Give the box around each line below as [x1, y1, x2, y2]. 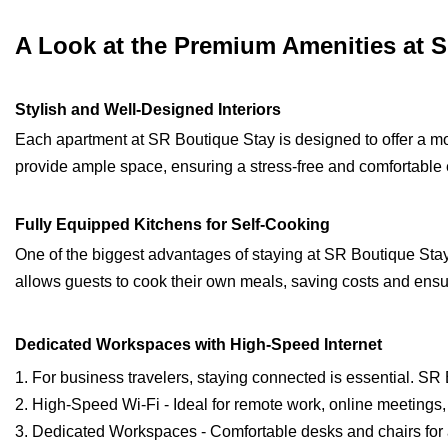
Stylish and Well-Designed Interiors [15, 101, 281, 119]
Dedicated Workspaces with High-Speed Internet [15, 336, 382, 354]
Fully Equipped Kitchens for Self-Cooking [15, 216, 330, 234]
